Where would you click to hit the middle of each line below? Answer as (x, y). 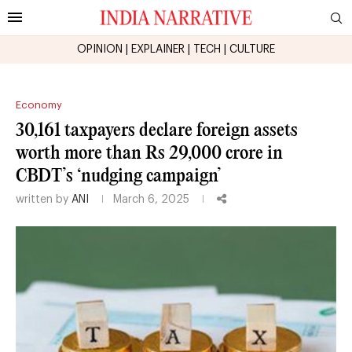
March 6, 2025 (151, 199)
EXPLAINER (158, 49)
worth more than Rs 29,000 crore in (149, 153)
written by (44, 199)
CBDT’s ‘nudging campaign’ (119, 176)
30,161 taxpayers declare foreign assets (157, 130)
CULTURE (252, 49)
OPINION (100, 49)
